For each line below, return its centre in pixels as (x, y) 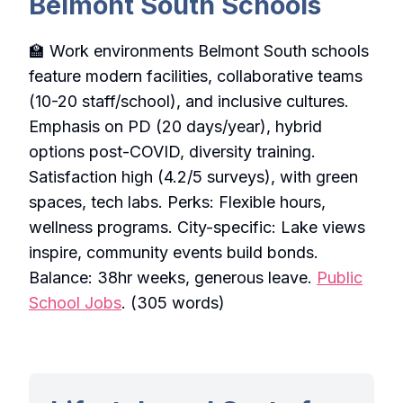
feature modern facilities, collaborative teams (196, 76)
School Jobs (75, 303)
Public (340, 278)
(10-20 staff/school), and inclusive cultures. (189, 102)
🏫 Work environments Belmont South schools (199, 51)
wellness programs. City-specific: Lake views (197, 228)
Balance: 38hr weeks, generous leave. (173, 278)
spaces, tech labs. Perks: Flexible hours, (177, 202)
